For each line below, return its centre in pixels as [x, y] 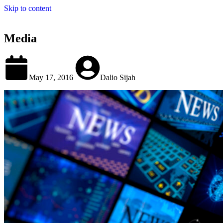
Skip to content [28, 8]
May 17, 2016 [52, 77]
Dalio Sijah [118, 77]
